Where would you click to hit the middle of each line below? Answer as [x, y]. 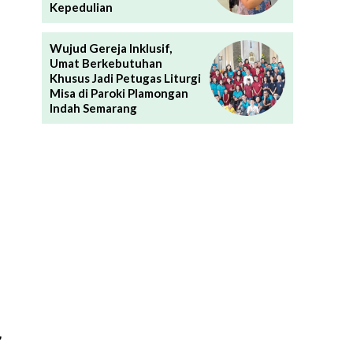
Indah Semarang [93, 108]
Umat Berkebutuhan [106, 63]
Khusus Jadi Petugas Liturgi [125, 78]
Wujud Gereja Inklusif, [110, 48]
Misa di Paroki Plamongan [119, 93]
